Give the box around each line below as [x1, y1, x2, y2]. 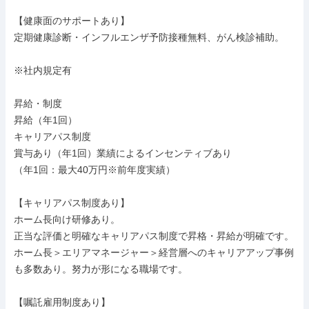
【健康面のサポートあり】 [14, 15, 130, 26]
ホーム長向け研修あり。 [14, 214, 120, 225]
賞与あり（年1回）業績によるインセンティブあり [14, 148, 232, 159]
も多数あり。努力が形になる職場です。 [14, 263, 188, 275]
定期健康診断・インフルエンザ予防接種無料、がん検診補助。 [14, 32, 284, 43]
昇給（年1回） [14, 114, 77, 126]
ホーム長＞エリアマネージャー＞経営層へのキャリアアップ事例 [14, 247, 294, 258]
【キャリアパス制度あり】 [14, 197, 130, 208]
